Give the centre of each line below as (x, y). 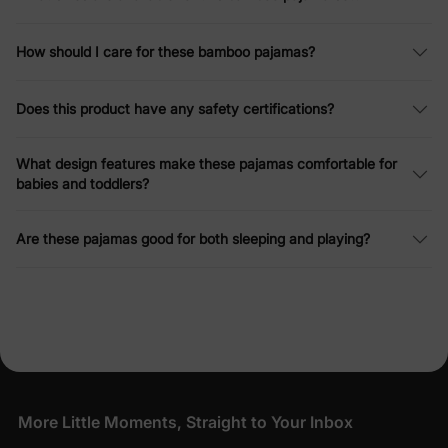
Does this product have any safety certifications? (175, 108)
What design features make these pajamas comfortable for (206, 163)
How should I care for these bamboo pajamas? (165, 51)
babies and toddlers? (82, 183)
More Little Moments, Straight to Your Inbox (185, 422)
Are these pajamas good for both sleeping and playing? (193, 238)
